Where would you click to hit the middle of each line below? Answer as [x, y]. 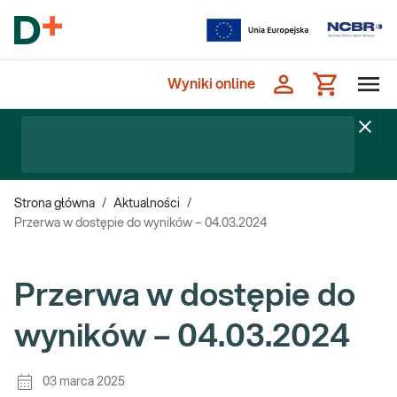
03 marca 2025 [84, 382]
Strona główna [54, 204]
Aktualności [147, 204]
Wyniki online [211, 84]
